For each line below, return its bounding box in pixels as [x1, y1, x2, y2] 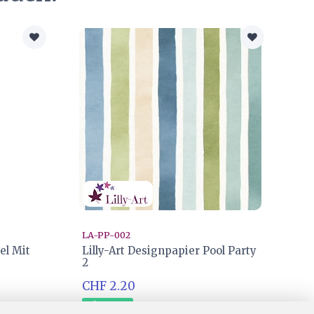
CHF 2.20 [82, 278, 136, 294]
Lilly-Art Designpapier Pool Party [82, 244, 257, 258]
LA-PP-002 [82, 228, 131, 240]
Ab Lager [88, 298, 128, 310]
